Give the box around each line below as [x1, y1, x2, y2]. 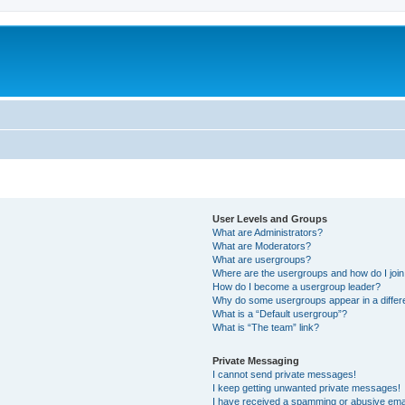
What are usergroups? [212, 253, 312, 265]
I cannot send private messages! [212, 368, 357, 380]
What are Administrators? [212, 226, 324, 238]
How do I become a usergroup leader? [212, 280, 381, 292]
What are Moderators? [212, 240, 312, 251]
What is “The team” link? [212, 321, 320, 333]
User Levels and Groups [212, 212, 328, 224]
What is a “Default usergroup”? [212, 307, 348, 319]
